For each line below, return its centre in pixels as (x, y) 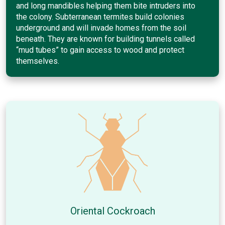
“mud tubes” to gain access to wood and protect (100, 50)
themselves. (38, 61)
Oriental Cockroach (113, 211)
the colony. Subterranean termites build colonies (100, 17)
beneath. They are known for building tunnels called (105, 39)
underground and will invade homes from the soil (101, 28)
